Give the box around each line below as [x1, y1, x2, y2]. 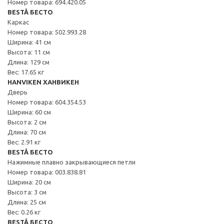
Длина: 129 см [7, 58, 49, 65]
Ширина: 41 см [7, 38, 51, 45]
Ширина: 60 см [7, 108, 51, 115]
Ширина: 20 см [7, 178, 51, 185]
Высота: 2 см [7, 118, 46, 125]
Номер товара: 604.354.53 [7, 98, 86, 105]
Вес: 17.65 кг [7, 68, 44, 75]
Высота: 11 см [7, 48, 50, 55]
